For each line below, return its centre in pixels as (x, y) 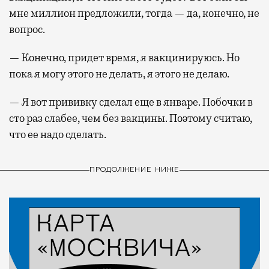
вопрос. (27, 29)
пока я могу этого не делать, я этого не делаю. (119, 74)
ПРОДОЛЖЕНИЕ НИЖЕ (134, 170)
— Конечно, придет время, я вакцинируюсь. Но (124, 57)
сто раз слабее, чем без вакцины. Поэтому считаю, (131, 118)
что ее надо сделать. (58, 134)
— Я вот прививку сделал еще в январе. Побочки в (131, 102)
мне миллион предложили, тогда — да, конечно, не (134, 13)
